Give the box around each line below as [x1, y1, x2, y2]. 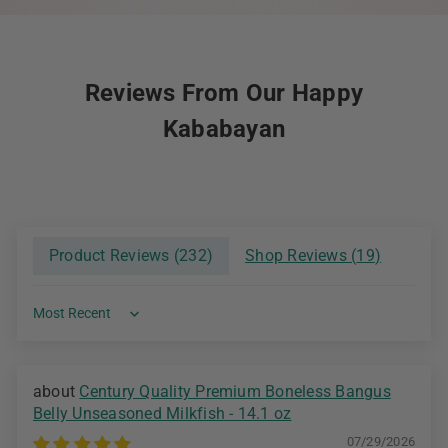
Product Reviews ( [49, 246, 180, 266]
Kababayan [162, 115, 286, 144]
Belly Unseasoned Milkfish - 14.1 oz [33, 404, 292, 424]
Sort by [32, 313, 84, 333]
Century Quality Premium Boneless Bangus [79, 382, 391, 402]
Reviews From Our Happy [84, 79, 364, 108]
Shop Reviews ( [245, 246, 357, 266]
